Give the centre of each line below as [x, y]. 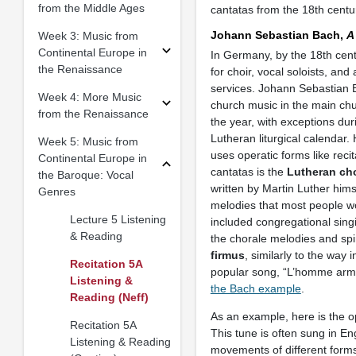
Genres [56, 191]
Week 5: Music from [88, 141]
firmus [227, 255]
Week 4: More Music [89, 97]
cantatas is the [248, 172]
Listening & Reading [120, 341]
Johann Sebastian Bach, [278, 35]
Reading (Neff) [109, 297]
